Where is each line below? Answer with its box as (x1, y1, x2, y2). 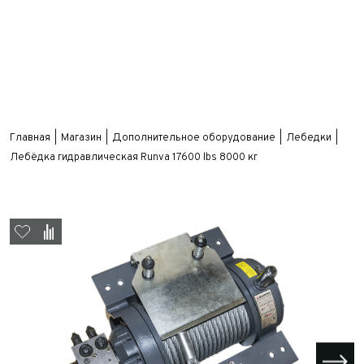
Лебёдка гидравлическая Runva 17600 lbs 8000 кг (10, 151, 258, 164)
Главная (10, 132, 50, 145)
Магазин (61, 132, 102, 145)
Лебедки (286, 132, 331, 145)
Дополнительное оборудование (112, 132, 275, 145)
